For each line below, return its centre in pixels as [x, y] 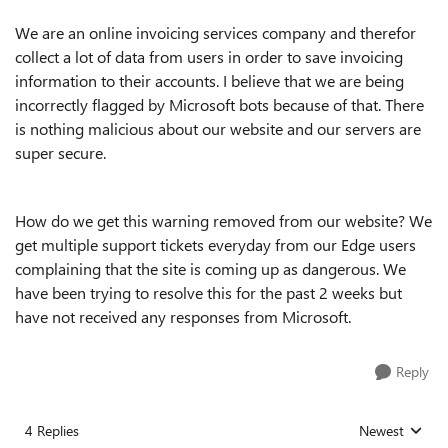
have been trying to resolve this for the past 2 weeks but [208, 292]
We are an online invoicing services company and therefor [215, 32]
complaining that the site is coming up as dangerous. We [210, 268]
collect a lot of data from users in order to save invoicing [209, 56]
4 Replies [52, 430]
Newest [381, 430]
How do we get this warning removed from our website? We [223, 220]
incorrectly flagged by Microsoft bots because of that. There [219, 104]
